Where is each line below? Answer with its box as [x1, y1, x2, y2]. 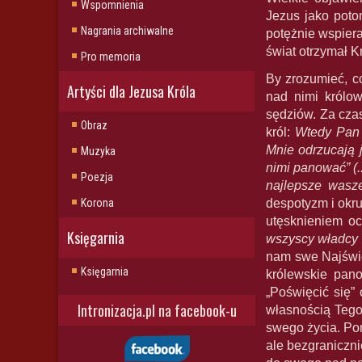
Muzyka [81, 145, 116, 158]
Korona [81, 196, 114, 209]
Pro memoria [81, 50, 141, 63]
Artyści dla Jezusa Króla [67, 81, 196, 102]
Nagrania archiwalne [81, 24, 174, 37]
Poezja [81, 170, 113, 183]
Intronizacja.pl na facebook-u [77, 300, 237, 321]
